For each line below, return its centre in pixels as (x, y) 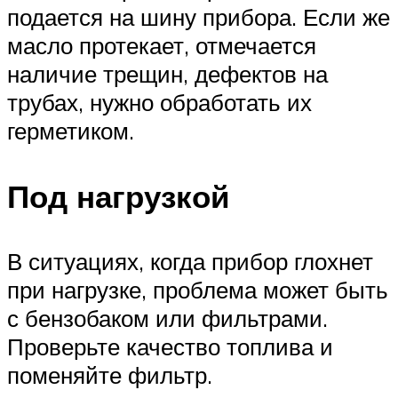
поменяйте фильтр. (110, 374)
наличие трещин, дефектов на (167, 74)
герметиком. (71, 131)
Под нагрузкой (119, 196)
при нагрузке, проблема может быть (198, 289)
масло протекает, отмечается (162, 46)
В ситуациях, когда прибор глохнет (190, 261)
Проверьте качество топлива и (170, 346)
